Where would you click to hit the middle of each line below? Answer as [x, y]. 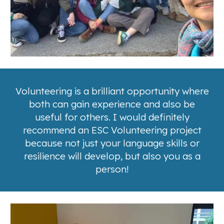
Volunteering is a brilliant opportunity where [112, 91]
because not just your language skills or [112, 143]
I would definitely [151, 117]
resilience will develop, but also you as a [112, 156]
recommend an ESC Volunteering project [112, 130]
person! [112, 169]
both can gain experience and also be [112, 104]
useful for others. [72, 117]
